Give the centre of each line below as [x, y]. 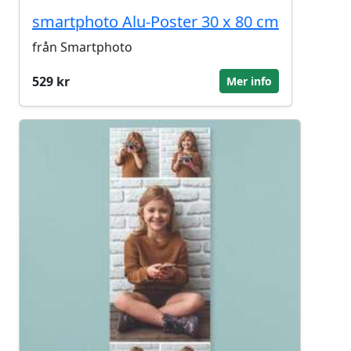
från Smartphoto [82, 47]
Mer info [249, 81]
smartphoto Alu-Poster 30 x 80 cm [156, 22]
